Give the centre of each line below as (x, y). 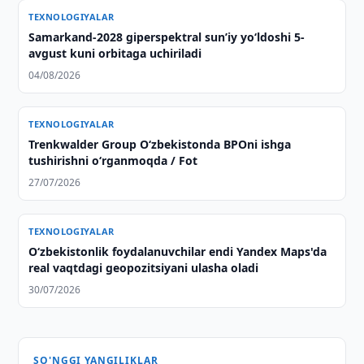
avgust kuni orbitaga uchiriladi (115, 53)
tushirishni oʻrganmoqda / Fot (113, 160)
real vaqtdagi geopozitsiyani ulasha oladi (144, 268)
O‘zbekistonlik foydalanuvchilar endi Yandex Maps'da (178, 251)
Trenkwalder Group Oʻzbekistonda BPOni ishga (160, 144)
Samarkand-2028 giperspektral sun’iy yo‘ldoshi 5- (167, 37)
